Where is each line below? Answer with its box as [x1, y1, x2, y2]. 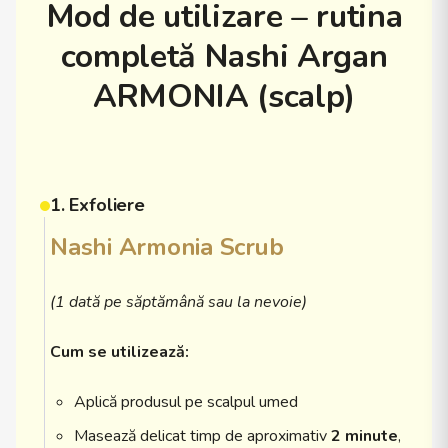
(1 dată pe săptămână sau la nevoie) [50, 291, 307, 313]
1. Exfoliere [50, 193, 145, 217]
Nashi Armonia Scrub [50, 231, 284, 263]
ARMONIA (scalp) [92, 75, 356, 118]
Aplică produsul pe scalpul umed [74, 391, 298, 413]
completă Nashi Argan [60, 35, 388, 78]
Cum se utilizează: [50, 341, 189, 363]
